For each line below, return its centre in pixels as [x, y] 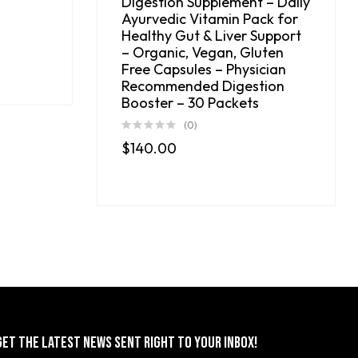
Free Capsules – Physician [204, 69]
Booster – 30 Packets [190, 102]
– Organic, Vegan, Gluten [203, 52]
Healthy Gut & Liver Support [211, 35]
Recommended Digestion [203, 86]
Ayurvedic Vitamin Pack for [210, 18]
